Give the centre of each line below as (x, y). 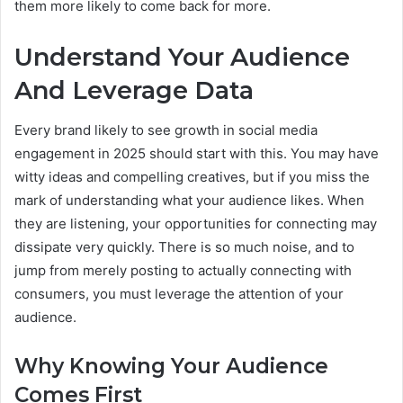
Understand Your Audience (182, 57)
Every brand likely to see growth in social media (166, 130)
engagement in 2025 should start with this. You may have (197, 154)
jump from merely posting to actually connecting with (183, 271)
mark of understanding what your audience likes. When (189, 201)
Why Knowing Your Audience (171, 367)
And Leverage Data (134, 90)
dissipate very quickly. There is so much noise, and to (184, 247)
